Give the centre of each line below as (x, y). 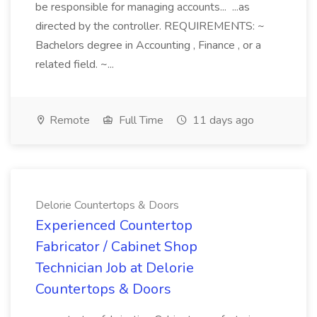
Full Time (140, 120)
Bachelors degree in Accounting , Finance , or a (148, 45)
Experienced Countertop (114, 225)
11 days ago (222, 120)
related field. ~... (76, 64)
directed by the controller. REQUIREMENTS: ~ (150, 26)
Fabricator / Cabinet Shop (116, 247)
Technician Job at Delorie (115, 268)
